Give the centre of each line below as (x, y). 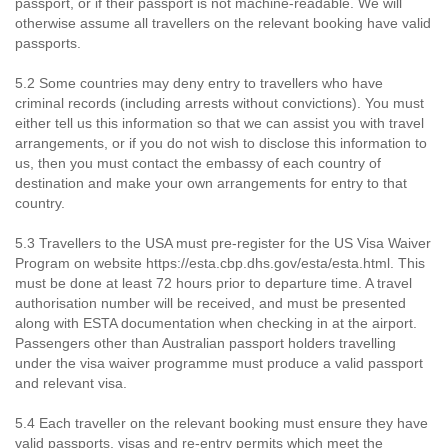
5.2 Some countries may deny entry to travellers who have (199, 83)
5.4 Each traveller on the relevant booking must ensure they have (221, 423)
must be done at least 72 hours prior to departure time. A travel (213, 283)
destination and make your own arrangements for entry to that (211, 183)
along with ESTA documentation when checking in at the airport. (216, 323)
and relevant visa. (71, 383)
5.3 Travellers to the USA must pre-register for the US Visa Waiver (223, 243)
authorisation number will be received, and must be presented (210, 303)
